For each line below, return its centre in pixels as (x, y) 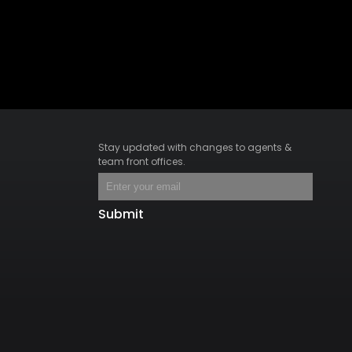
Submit (121, 214)
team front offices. (141, 161)
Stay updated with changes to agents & (194, 147)
